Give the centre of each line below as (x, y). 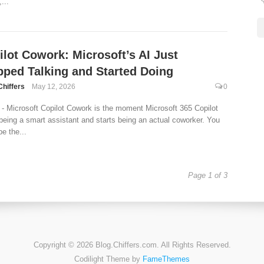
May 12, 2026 (53, 87)
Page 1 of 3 (207, 175)
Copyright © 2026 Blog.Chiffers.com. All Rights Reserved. (132, 245)
